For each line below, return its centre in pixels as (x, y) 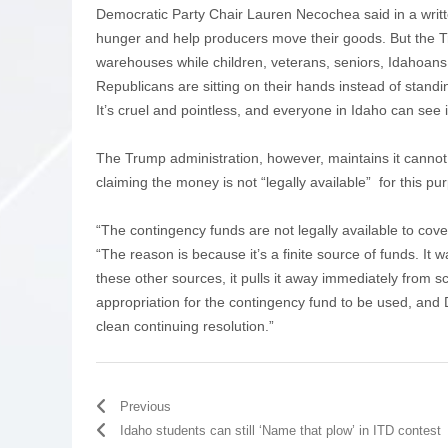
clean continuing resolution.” (185, 325)
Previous (145, 406)
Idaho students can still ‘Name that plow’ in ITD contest (280, 430)
